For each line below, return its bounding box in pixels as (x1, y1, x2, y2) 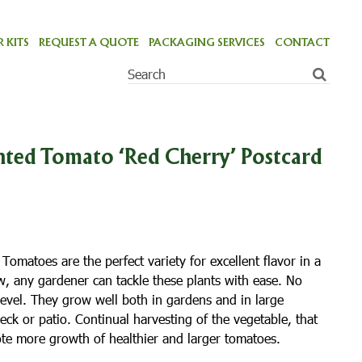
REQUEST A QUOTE (38, 37, 139, 48)
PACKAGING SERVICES (148, 37, 265, 48)
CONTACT (274, 37, 330, 48)
